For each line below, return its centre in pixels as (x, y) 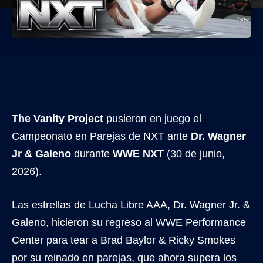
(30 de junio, (194, 154)
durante (92, 154)
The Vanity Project (58, 118)
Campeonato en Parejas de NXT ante (101, 136)
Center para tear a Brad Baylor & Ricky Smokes (124, 240)
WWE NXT (138, 154)
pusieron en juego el (152, 118)
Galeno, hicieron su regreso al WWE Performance (129, 222)
